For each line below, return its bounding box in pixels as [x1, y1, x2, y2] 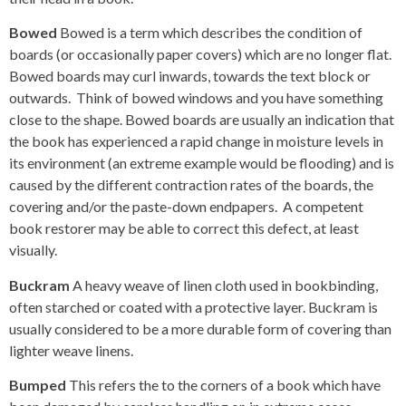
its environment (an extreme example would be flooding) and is [9, 154, 394, 172]
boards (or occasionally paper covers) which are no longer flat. [9, 45, 391, 63]
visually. [9, 241, 57, 259]
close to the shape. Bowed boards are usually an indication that [9, 111, 394, 129]
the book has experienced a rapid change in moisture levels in [9, 132, 383, 150]
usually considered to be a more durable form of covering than [9, 319, 391, 337]
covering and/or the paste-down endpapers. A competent [9, 198, 363, 216]
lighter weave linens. [9, 341, 133, 359]
